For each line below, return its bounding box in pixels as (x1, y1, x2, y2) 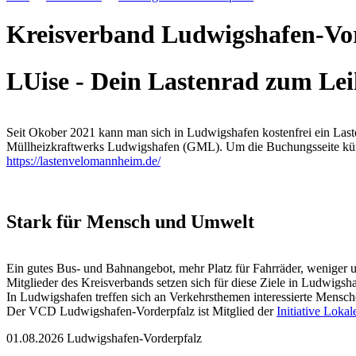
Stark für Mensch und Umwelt (6, 211, 254, 233)
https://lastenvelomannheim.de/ (6, 154, 161, 168)
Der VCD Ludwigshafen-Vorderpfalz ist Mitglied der (6, 304, 277, 319)
